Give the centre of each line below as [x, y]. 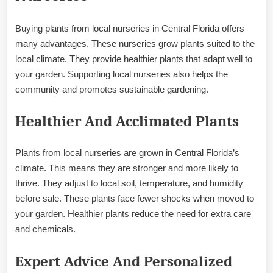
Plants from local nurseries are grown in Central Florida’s [127, 153]
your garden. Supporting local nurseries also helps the [122, 74]
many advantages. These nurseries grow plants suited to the [135, 43]
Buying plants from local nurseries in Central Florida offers [130, 28]
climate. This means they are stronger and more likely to [127, 168]
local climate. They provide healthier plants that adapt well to [134, 58]
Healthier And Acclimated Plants [127, 122]
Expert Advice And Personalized [124, 261]
